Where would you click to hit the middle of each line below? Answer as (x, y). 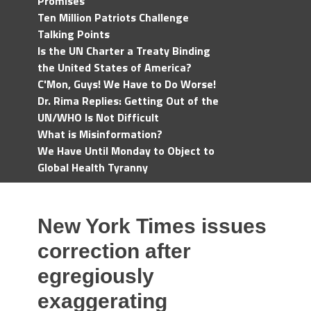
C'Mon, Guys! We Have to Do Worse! (127, 84)
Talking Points (74, 34)
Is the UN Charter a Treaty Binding (124, 51)
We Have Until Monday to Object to (126, 151)
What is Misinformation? (100, 134)
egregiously (96, 276)
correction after (114, 251)
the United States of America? (115, 67)
